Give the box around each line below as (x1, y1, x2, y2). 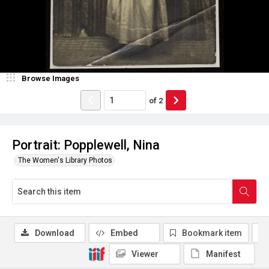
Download (35, 228, 74, 238)
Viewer (131, 249, 159, 259)
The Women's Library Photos (18, 156, 112, 165)
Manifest (206, 249, 241, 259)
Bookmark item (182, 228, 242, 238)
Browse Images (22, 74, 79, 83)
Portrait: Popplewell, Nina (12, 138, 160, 153)
